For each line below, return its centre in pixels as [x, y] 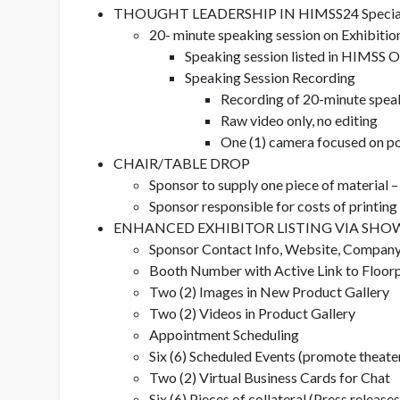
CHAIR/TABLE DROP [182, 162]
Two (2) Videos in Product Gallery [252, 312]
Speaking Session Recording [270, 77]
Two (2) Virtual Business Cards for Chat [270, 377]
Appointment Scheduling [225, 334]
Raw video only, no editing [299, 120]
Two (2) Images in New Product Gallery [269, 291]
